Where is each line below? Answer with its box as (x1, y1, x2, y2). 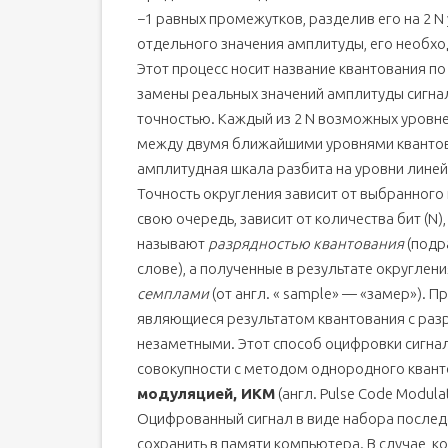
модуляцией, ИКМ (137, 385, 275, 402)
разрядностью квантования (208, 235, 404, 252)
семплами (137, 285, 209, 302)
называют (137, 235, 208, 252)
